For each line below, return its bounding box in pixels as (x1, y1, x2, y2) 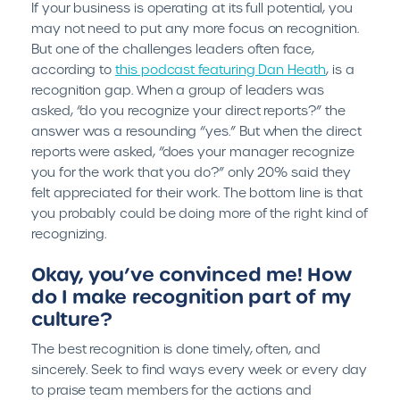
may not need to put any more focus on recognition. (31, 21, 359, 37)
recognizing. (31, 226, 107, 242)
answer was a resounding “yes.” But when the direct (31, 123, 362, 139)
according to (31, 62, 116, 78)
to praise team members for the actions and (31, 382, 312, 398)
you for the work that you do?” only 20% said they (31, 164, 351, 180)
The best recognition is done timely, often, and (31, 341, 321, 357)
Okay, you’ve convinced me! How (31, 262, 352, 287)
